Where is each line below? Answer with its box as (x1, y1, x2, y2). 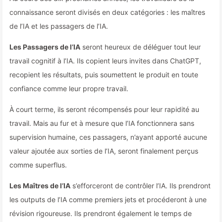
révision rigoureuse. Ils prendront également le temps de (9, 209, 192, 218)
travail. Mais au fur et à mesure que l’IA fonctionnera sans (9, 119, 194, 127)
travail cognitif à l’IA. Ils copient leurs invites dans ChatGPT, (9, 56, 201, 65)
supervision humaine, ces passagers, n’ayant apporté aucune (9, 133, 207, 141)
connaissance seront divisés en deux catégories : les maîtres (9, 8, 205, 16)
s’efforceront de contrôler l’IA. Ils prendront (70, 181, 211, 190)
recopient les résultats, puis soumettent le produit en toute (9, 70, 198, 79)
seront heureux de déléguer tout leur (80, 43, 201, 51)
